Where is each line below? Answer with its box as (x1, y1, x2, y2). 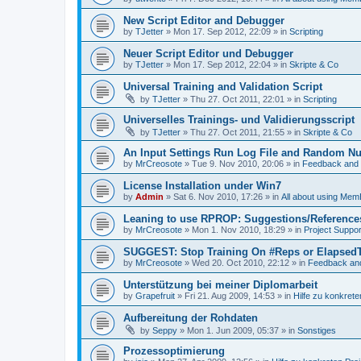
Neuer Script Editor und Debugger (123, 48, 293, 60)
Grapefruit (135, 291, 175, 301)
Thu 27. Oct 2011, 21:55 (190, 127, 284, 137)
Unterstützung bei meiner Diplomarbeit (123, 279, 317, 291)
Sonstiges (297, 326, 336, 335)
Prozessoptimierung (123, 345, 225, 357)
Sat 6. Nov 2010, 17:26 (173, 192, 263, 201)
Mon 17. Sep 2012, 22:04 (173, 60, 271, 69)
